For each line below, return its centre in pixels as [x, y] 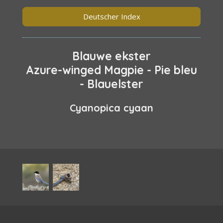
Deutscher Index [111, 17]
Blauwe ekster [111, 56]
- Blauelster [111, 84]
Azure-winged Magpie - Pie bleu [111, 70]
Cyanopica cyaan [111, 108]
